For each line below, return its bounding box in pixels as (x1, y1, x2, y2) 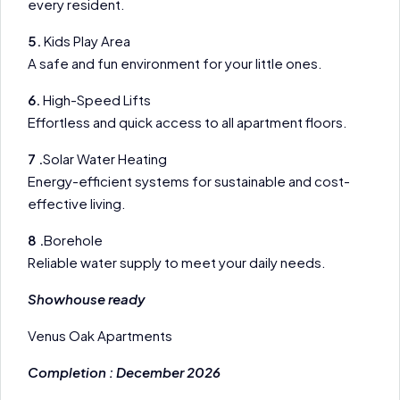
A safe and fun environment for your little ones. (28, 54, 322, 71)
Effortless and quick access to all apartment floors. (28, 113, 347, 130)
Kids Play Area (41, 32, 130, 49)
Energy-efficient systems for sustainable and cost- (28, 172, 350, 189)
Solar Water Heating (43, 150, 167, 167)
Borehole (44, 231, 103, 248)
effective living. (28, 195, 126, 212)
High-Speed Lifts (40, 91, 151, 108)
